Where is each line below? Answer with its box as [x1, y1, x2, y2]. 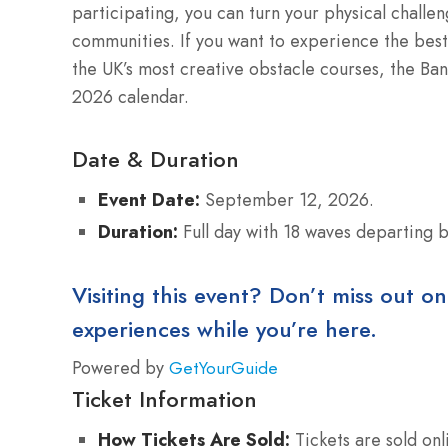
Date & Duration [72, 143, 239, 176]
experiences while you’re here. [72, 312, 377, 345]
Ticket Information [72, 382, 257, 415]
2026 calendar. [72, 84, 189, 111]
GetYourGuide [169, 355, 278, 380]
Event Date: [98, 187, 200, 213]
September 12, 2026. [200, 187, 374, 214]
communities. [72, 28, 175, 55]
